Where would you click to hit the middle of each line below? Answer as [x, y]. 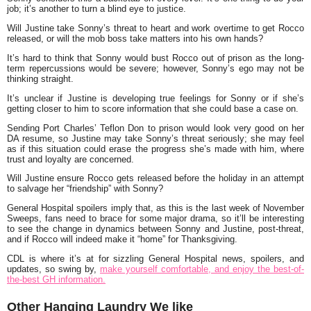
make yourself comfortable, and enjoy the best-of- [202, 269]
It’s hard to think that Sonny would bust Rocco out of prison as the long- [155, 58]
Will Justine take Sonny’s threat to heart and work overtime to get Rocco [155, 28]
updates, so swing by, [53, 269]
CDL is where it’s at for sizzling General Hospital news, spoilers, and [155, 258]
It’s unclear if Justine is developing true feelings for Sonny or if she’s [155, 98]
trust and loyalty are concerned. [70, 159]
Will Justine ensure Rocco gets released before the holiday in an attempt [155, 178]
